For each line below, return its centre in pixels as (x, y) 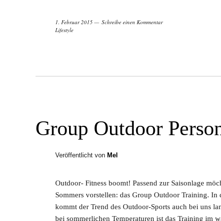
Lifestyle (64, 30)
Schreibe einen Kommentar (132, 22)
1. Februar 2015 (74, 22)
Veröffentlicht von (81, 155)
